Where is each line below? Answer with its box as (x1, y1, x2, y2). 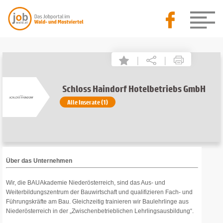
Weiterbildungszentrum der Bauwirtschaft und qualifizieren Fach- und (6, 189, 193, 196)
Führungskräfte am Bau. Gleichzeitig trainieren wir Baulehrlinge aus (6, 198, 189, 205)
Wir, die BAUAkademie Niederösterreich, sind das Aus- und (6, 179, 165, 186)
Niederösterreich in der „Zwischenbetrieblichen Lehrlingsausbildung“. (6, 208, 194, 215)
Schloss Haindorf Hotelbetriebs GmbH (62, 83, 206, 94)
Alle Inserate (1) (67, 98, 108, 106)
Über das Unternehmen (6, 157, 72, 164)
